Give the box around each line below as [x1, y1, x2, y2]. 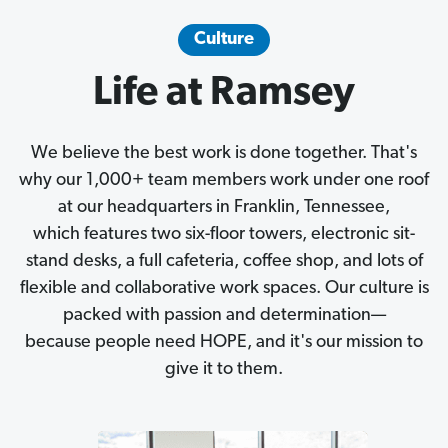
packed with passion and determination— [62, 306, 386, 326]
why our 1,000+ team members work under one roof [19, 171, 429, 191]
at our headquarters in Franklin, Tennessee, [58, 198, 390, 218]
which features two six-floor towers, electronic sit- [33, 225, 415, 245]
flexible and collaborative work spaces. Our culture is [19, 279, 429, 299]
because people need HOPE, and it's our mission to [25, 333, 423, 353]
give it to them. [165, 360, 283, 380]
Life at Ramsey [93, 74, 355, 115]
